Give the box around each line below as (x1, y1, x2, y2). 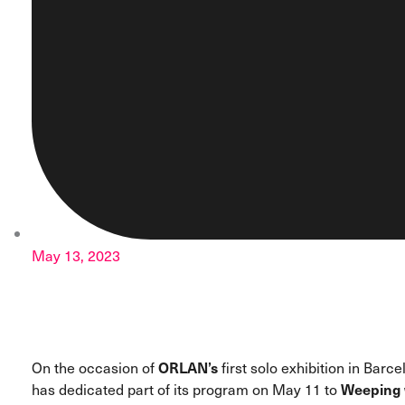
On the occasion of (32, 356, 158, 379)
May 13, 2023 (32, 244, 120, 267)
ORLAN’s (158, 356, 218, 379)
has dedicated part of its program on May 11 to (32, 378, 341, 400)
